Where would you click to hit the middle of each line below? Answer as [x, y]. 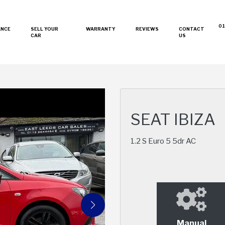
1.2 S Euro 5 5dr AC [163, 141]
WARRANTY [100, 29]
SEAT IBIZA [173, 120]
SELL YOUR [45, 29]
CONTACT [191, 29]
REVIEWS [147, 29]
